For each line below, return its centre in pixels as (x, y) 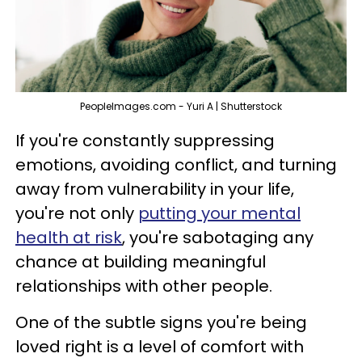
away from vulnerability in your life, (155, 189)
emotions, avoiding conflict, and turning (176, 165)
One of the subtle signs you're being (161, 323)
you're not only (77, 214)
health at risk (69, 238)
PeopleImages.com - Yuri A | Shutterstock (181, 107)
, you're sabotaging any (218, 238)
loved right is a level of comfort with (160, 347)
